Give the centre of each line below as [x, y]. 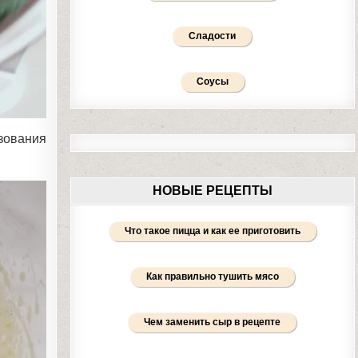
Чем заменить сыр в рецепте [213, 322]
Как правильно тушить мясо [212, 276]
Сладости [213, 36]
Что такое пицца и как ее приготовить [212, 231]
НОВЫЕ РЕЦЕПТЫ [212, 191]
